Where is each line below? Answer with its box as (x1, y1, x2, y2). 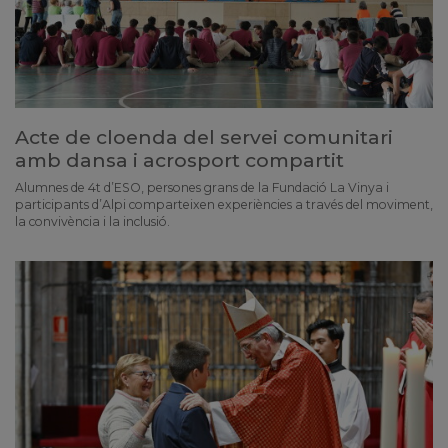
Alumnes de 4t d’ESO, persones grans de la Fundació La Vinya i (15, 179, 389, 195)
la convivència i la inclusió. (15, 213, 170, 229)
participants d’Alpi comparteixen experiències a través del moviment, (15, 196, 433, 212)
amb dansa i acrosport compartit (15, 147, 344, 172)
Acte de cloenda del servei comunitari (15, 124, 393, 149)
